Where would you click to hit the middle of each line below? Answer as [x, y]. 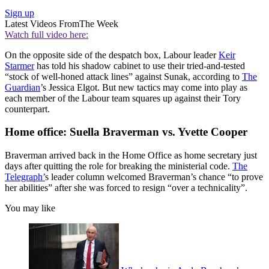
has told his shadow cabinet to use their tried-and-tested [140, 65]
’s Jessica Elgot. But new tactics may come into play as [144, 87]
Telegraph [24, 177]
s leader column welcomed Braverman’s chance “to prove [154, 177]
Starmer [20, 65]
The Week [99, 23]
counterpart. [27, 109]
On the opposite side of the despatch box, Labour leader [112, 55]
